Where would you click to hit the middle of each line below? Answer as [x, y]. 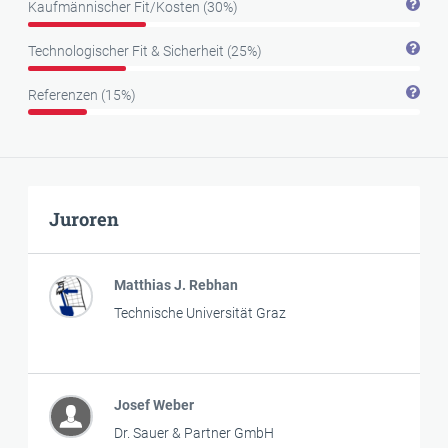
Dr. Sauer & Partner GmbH [193, 432]
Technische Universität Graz [199, 312]
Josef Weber [153, 404]
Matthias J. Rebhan [175, 284]
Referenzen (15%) [82, 94]
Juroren [84, 218]
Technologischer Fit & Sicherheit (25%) [145, 51]
